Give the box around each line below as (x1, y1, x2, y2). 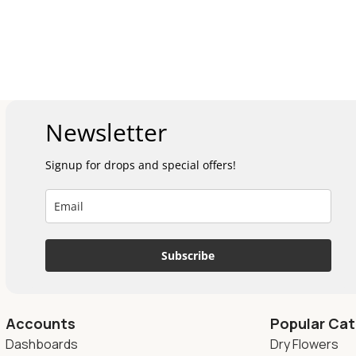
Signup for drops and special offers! (44, 157, 236, 172)
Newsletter (44, 116, 167, 149)
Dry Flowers (269, 335, 339, 354)
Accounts (6, 314, 75, 334)
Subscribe (161, 248, 215, 263)
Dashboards (6, 335, 78, 354)
